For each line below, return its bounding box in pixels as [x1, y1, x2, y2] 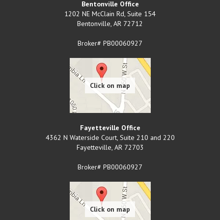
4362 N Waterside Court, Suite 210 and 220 [45, 133, 175, 142]
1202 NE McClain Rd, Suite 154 [64, 9, 156, 19]
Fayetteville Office [80, 123, 140, 133]
